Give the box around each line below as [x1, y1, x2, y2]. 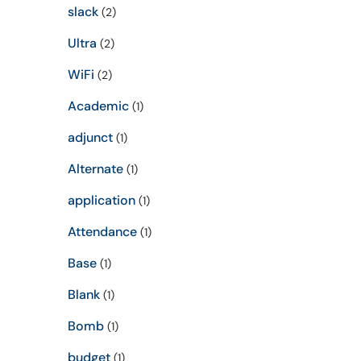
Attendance [67, 223, 137, 240]
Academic [67, 98, 129, 114]
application [67, 192, 135, 209]
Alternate [67, 160, 123, 177]
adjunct [67, 129, 113, 146]
